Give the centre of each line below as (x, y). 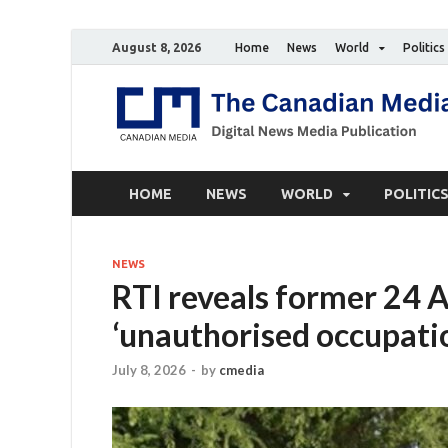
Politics (424, 47)
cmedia (241, 370)
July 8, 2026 (149, 370)
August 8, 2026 (156, 47)
